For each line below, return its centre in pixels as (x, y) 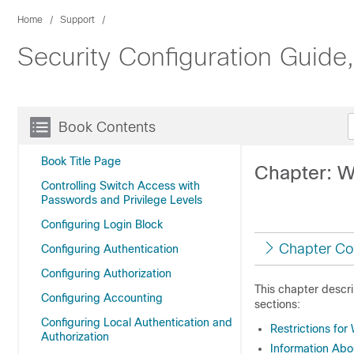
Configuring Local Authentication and (137, 322)
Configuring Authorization (106, 273)
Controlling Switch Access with (121, 186)
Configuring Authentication (110, 249)
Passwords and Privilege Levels (122, 200)
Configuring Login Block (102, 224)
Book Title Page (81, 161)
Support (77, 20)
